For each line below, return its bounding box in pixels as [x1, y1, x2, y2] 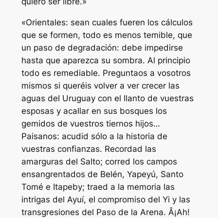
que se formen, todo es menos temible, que [21, 30, 192, 40]
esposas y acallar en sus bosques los [21, 106, 167, 116]
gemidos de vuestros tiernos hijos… [21, 119, 160, 129]
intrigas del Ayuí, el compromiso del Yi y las [21, 195, 190, 205]
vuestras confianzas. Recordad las [21, 144, 156, 154]
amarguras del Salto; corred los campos [21, 157, 177, 167]
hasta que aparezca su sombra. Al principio [21, 55, 190, 66]
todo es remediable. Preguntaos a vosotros [21, 68, 191, 78]
